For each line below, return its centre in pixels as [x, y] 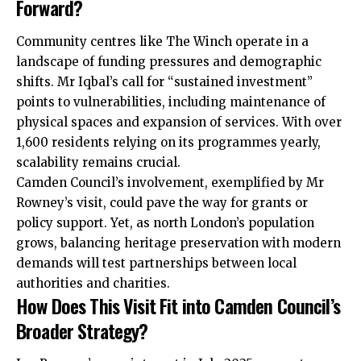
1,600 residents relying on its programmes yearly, [168, 142]
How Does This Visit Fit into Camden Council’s [178, 305]
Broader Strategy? [82, 330]
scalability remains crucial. [98, 162]
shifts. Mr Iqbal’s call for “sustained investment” [164, 81]
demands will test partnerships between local [156, 263]
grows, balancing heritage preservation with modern [178, 243]
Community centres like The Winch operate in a [162, 41]
